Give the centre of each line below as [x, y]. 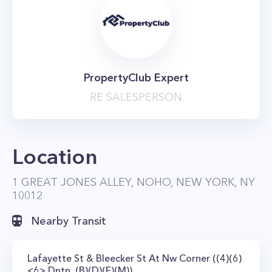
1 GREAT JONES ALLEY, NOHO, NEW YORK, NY [134, 182]
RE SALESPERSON [136, 97]
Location [55, 156]
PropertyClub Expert [136, 78]
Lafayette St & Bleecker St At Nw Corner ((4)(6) [134, 258]
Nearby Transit [69, 221]
